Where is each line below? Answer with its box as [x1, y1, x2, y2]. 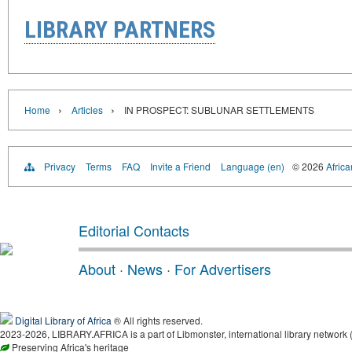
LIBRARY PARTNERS [24, 15, 215, 43]
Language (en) [221, 159, 284, 173]
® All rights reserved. [112, 313, 203, 327]
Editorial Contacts [79, 219, 189, 240]
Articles [71, 102, 103, 116]
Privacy [44, 159, 75, 173]
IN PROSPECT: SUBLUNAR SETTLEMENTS [124, 102, 314, 116]
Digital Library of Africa [15, 313, 112, 327]
